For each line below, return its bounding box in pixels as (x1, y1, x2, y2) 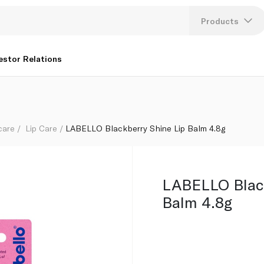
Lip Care (25, 123, 58, 133)
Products (201, 15, 239, 26)
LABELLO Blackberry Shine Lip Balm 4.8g (65, 123, 226, 133)
